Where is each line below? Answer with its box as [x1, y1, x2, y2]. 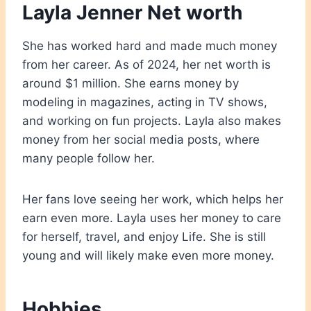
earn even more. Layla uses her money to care [22, 210, 281, 225]
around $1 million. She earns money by [22, 76, 239, 90]
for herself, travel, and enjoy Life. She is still [22, 229, 266, 244]
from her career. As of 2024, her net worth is [22, 57, 271, 72]
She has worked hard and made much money [22, 38, 277, 53]
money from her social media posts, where [22, 132, 260, 146]
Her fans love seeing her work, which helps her [22, 192, 283, 206]
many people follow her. [22, 151, 155, 165]
